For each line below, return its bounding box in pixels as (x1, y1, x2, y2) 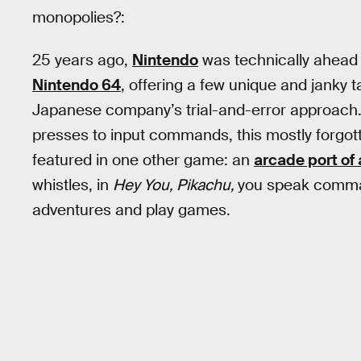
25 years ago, (32, 49, 132, 70)
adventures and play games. (32, 199, 230, 220)
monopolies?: (32, 7, 125, 27)
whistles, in (32, 174, 113, 195)
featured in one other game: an (32, 149, 254, 170)
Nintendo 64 (32, 74, 121, 95)
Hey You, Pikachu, (113, 174, 238, 195)
